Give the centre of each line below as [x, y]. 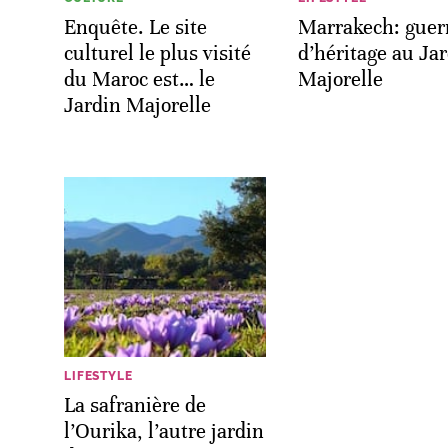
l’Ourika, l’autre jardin [164, 431]
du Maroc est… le [139, 79]
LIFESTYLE [98, 376]
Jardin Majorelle [137, 105]
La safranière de [135, 405]
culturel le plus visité [157, 53]
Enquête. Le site [135, 27]
